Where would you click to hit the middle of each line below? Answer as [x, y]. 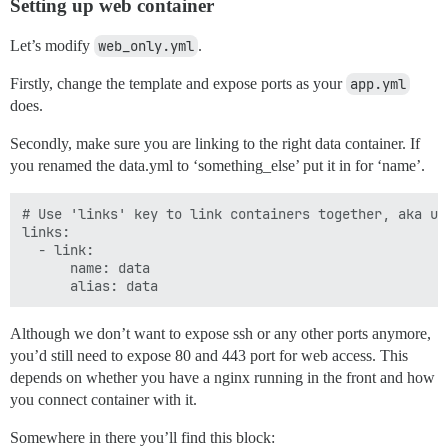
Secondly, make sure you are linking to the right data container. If [215, 144]
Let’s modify [52, 46]
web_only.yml [146, 46]
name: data [86, 268]
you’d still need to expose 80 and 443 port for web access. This [209, 356]
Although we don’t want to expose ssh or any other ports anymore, [220, 334]
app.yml [378, 84]
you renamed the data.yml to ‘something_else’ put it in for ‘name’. [217, 166]
